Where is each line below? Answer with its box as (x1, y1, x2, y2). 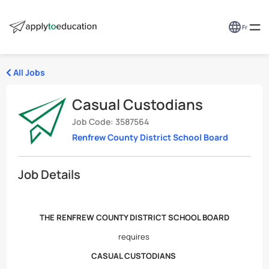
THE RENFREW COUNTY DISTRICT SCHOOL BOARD (40, 212, 229, 223)
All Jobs (11, 67, 45, 78)
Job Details (18, 166, 80, 183)
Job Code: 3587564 (72, 116, 149, 127)
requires (118, 231, 151, 242)
